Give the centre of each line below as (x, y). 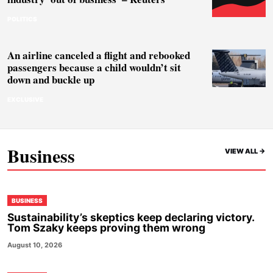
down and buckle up (51, 80)
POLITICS (22, 19)
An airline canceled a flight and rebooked (99, 55)
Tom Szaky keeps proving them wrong (106, 228)
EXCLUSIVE (25, 99)
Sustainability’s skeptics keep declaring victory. (131, 217)
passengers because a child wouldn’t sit (94, 67)
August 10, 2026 (35, 245)
